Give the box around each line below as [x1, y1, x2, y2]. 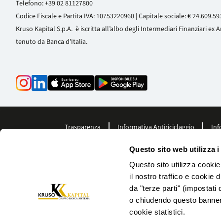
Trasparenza [65, 122, 101, 132]
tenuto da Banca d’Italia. [16, 37, 87, 47]
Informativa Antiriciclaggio [117, 122, 194, 132]
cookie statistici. [129, 208, 185, 217]
